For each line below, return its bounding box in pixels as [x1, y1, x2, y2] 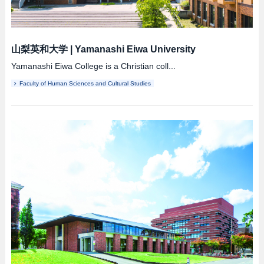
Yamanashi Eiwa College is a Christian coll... [11, 61, 176, 71]
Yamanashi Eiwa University [74, 44, 196, 55]
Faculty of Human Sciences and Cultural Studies [19, 80, 151, 87]
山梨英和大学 [11, 44, 68, 55]
